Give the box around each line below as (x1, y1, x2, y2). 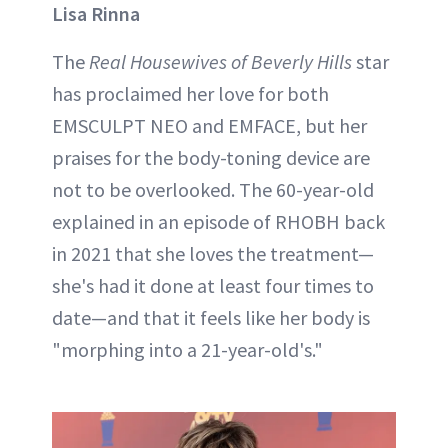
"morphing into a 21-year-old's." (52, 336, 323, 362)
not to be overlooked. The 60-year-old (52, 176, 374, 202)
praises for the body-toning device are (52, 144, 370, 170)
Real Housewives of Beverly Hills (89, 48, 352, 74)
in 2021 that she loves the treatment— (52, 240, 374, 266)
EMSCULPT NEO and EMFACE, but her (52, 112, 367, 138)
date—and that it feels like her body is (52, 304, 370, 330)
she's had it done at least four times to (52, 272, 374, 298)
